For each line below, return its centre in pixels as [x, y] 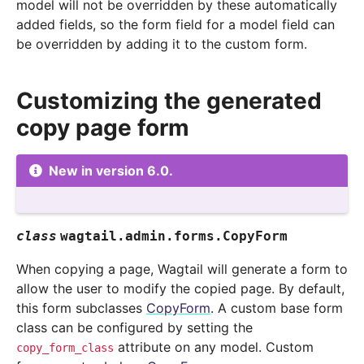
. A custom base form [277, 308]
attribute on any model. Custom [214, 347]
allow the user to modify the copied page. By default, [180, 289]
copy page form [103, 128]
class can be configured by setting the [134, 328]
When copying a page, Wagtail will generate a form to [182, 269]
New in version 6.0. [111, 171]
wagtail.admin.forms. [141, 236]
